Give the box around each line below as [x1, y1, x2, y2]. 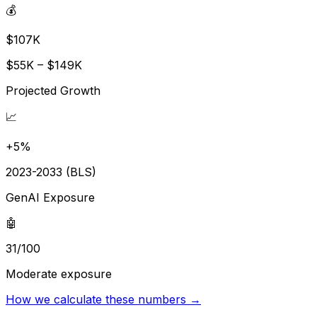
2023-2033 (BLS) [6, 164, 96, 179]
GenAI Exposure [6, 190, 95, 204]
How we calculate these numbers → [6, 292, 201, 306]
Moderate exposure [6, 266, 112, 281]
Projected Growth [6, 83, 100, 98]
